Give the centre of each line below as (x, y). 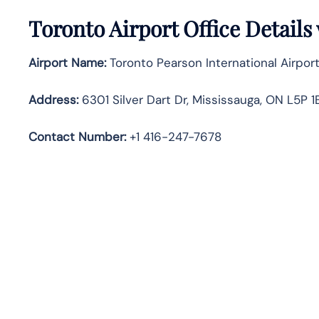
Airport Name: (67, 62)
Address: (53, 99)
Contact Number (76, 136)
